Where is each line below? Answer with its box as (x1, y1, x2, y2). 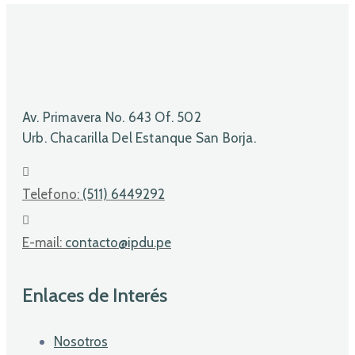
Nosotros (54, 333, 108, 349)
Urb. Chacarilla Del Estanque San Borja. (22, 129, 256, 146)
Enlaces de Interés (22, 283, 167, 307)
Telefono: (22, 185, 82, 202)
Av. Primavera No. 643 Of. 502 (22, 109, 201, 125)
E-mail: (22, 234, 65, 250)
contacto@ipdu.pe (65, 234, 171, 250)
